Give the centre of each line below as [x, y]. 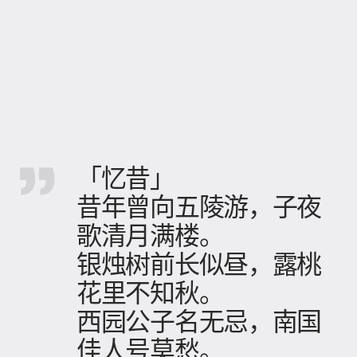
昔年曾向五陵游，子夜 [199, 206]
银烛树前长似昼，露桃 [199, 263]
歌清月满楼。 [150, 234]
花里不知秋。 [150, 292]
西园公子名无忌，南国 [199, 320]
